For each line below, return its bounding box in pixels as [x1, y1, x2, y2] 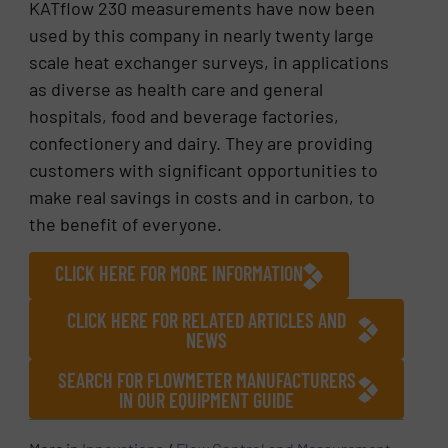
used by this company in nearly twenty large [29, 24, 375, 47]
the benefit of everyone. [29, 213, 223, 236]
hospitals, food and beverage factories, [29, 105, 340, 128]
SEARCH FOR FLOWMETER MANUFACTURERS [57, 368, 356, 392]
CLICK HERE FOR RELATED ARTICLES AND [67, 308, 346, 332]
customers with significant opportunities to [29, 159, 379, 182]
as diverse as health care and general [29, 78, 324, 101]
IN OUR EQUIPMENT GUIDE [119, 388, 294, 412]
